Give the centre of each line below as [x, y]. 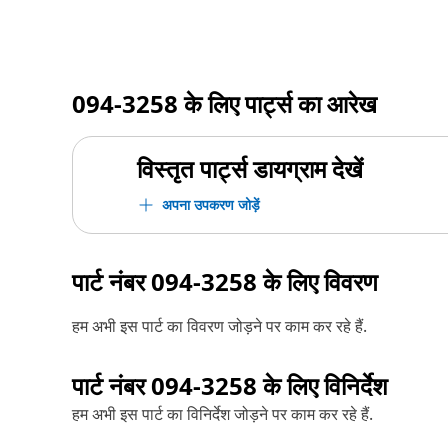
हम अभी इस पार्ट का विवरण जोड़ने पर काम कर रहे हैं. [219, 326]
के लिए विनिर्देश [322, 385]
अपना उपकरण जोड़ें [211, 204]
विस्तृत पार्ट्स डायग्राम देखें [250, 168]
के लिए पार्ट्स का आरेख [277, 103]
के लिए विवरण [317, 281]
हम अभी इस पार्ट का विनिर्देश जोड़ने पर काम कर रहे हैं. [222, 414]
